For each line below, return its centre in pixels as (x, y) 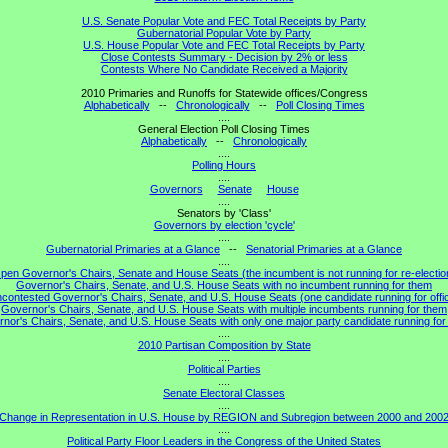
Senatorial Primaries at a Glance (324, 249)
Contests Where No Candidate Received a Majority (224, 69)
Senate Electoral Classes (224, 393)
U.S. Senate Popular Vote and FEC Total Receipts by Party (224, 21)
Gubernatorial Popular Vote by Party (224, 33)
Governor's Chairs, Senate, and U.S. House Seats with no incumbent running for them (224, 285)
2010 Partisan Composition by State (224, 345)
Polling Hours (224, 165)
